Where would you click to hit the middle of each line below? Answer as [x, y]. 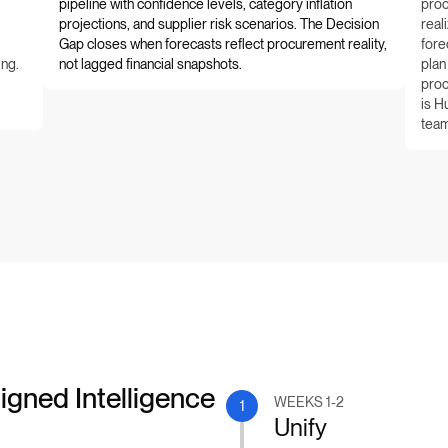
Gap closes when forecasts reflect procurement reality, [222, 43]
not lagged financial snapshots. [150, 63]
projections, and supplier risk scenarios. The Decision [218, 23]
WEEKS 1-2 [309, 401]
